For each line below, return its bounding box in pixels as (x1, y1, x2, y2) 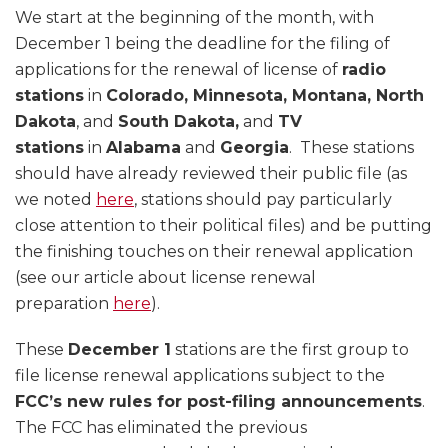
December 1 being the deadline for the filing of (15, 34, 390, 54)
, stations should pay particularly (134, 190, 392, 210)
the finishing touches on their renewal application (15, 242, 413, 262)
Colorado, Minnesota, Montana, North (106, 86, 424, 106)
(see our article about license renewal (15, 268, 316, 288)
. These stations (289, 138, 414, 158)
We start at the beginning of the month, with (15, 8, 374, 28)
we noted (15, 190, 96, 210)
